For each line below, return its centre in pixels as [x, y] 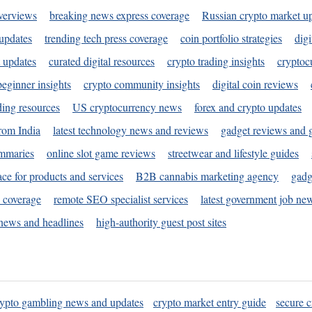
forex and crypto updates [248, 107]
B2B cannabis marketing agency [207, 176]
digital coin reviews [255, 84]
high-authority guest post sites [161, 222]
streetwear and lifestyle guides [233, 153]
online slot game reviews [101, 153]
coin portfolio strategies [231, 38]
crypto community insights [142, 84]
